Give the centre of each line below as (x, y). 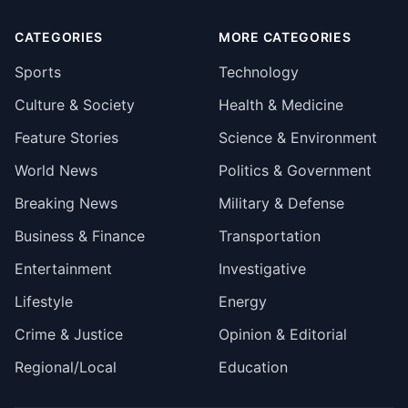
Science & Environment (298, 138)
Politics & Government (295, 170)
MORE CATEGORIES (285, 37)
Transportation (270, 236)
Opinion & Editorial (283, 334)
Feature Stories (66, 138)
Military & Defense (281, 203)
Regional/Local (66, 367)
